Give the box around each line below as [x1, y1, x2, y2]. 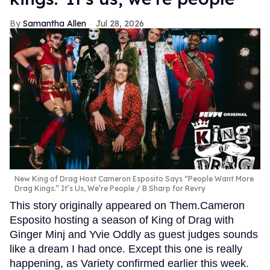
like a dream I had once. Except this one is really [10, 242, 242, 255]
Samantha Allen [23, 17, 86, 29]
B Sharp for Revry [140, 183, 206, 193]
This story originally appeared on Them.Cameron [10, 199, 245, 212]
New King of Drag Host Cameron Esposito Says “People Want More [14, 174, 254, 183]
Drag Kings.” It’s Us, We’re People [14, 183, 136, 193]
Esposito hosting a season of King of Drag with [10, 213, 234, 226]
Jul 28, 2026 [96, 17, 144, 29]
